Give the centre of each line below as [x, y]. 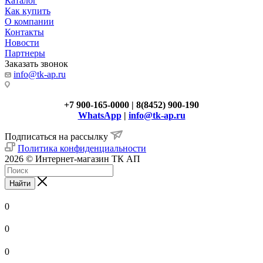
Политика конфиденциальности [82, 148]
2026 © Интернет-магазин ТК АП [73, 159]
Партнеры [25, 53]
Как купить [28, 11]
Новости [22, 42]
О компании [29, 21]
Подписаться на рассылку [58, 136]
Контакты [24, 32]
